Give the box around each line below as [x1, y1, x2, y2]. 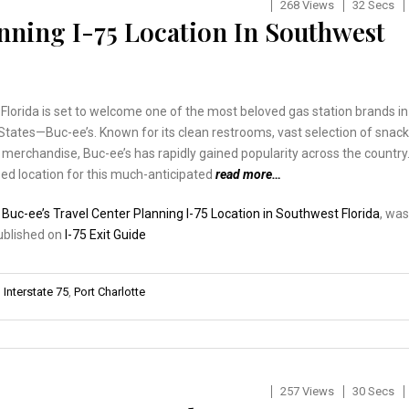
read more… [215, 166, 281, 182]
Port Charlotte [74, 284, 145, 299]
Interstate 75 [4, 284, 68, 299]
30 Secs [351, 383, 394, 398]
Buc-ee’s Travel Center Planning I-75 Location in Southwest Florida [2, 205, 380, 221]
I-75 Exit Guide [65, 226, 146, 242]
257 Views [279, 383, 334, 398]
